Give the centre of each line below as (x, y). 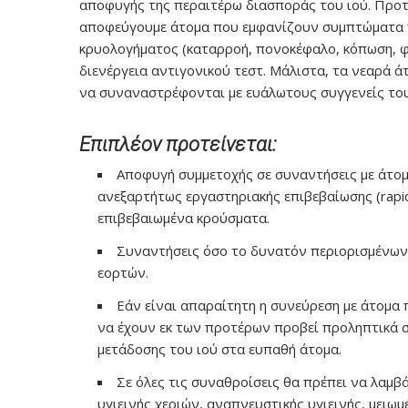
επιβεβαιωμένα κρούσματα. (184, 218)
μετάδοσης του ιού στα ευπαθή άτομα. (219, 349)
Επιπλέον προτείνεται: (178, 144)
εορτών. (123, 272)
